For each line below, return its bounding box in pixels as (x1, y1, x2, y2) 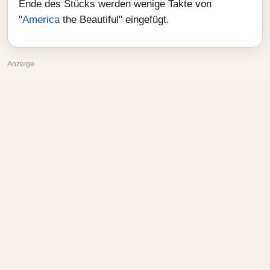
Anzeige (7, 60, 34, 68)
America (22, 14, 60, 25)
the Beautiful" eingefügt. (60, 14, 169, 25)
